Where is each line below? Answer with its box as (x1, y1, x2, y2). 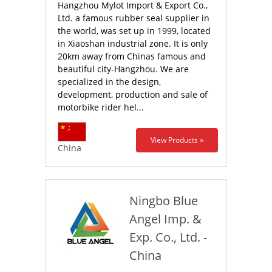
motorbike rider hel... (58, 101, 144, 113)
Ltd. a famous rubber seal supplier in (58, 12, 209, 24)
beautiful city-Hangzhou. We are (58, 63, 189, 75)
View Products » (151, 135, 203, 145)
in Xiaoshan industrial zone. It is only (58, 38, 208, 49)
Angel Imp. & (129, 211, 202, 227)
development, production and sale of (58, 89, 208, 100)
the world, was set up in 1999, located (58, 25, 211, 36)
